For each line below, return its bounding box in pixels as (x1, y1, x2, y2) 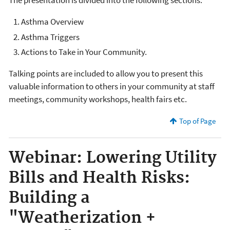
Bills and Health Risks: (9, 168, 190, 188)
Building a (9, 188, 89, 208)
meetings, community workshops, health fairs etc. (9, 93, 187, 105)
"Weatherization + (9, 208, 156, 228)
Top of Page (179, 116, 216, 126)
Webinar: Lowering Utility (9, 148, 217, 168)
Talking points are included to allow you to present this (9, 67, 203, 79)
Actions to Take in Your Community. (21, 46, 147, 57)
